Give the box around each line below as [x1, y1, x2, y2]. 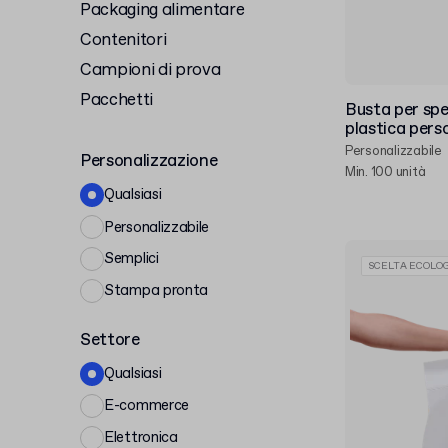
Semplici [104, 248, 159, 269]
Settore [80, 329, 140, 352]
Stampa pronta [104, 280, 209, 301]
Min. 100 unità [345, 164, 426, 181]
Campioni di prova [80, 59, 221, 82]
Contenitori [80, 29, 167, 52]
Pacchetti [80, 89, 153, 112]
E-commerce [104, 395, 189, 416]
